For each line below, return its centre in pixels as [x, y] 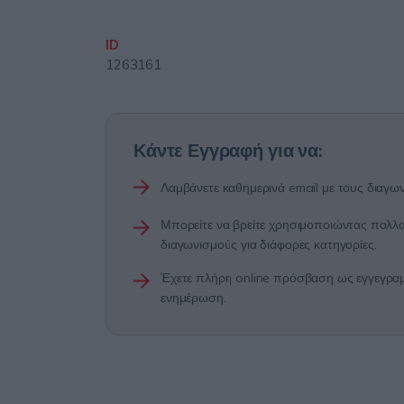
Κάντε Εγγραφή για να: [228, 151]
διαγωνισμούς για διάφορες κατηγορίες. [269, 245]
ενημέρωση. [193, 298]
